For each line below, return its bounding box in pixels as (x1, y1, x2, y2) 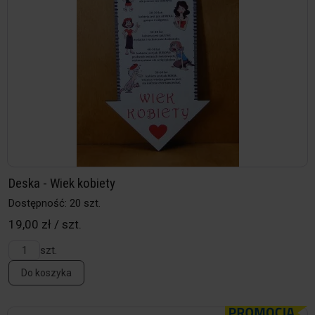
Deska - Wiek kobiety (8, 175, 115, 192)
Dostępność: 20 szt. (8, 197, 101, 210)
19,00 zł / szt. (8, 217, 82, 232)
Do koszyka (21, 267, 72, 279)
